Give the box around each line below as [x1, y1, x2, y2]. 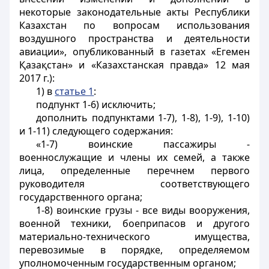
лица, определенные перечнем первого [19, 164, 250, 177]
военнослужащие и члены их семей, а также [19, 151, 250, 164]
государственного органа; [19, 190, 142, 204]
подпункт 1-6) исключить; [36, 98, 156, 111]
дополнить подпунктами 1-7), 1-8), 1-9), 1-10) [36, 111, 250, 124]
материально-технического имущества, [19, 230, 250, 243]
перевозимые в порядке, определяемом [19, 243, 250, 256]
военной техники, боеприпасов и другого [19, 217, 250, 230]
